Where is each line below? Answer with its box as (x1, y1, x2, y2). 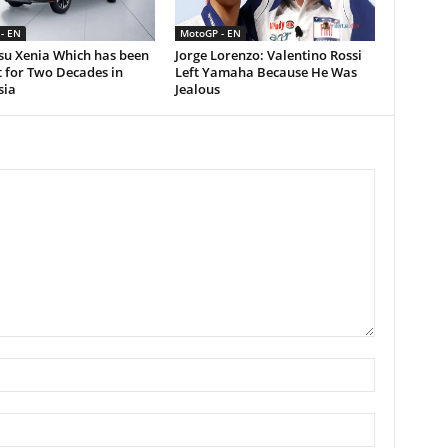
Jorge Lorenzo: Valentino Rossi (174, 45, 362, 64)
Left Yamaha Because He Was (174, 62, 357, 81)
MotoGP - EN (179, 25, 241, 40)
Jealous (174, 79, 220, 98)
